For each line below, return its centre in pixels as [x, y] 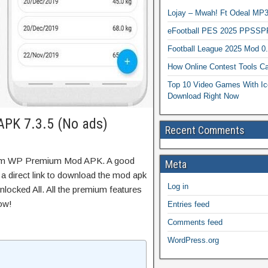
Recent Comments [205, 130]
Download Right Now [203, 96]
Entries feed [188, 204]
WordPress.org [193, 240]
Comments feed [195, 222]
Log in [178, 186]
